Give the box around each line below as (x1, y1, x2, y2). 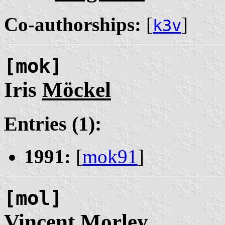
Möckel (42, 78, 111, 102)
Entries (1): (4, 113, 101, 135)
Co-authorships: (4, 14, 141, 36)
